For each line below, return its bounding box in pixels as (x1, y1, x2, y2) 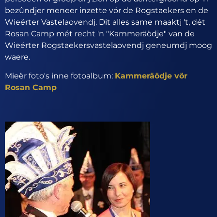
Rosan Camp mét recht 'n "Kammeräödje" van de (5, 29, 195, 39)
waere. (5, 52, 30, 62)
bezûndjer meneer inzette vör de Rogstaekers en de (5, 6, 208, 15)
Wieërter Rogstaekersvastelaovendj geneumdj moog (5, 41, 212, 50)
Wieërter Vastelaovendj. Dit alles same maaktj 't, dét (5, 17, 205, 27)
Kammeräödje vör (115, 71, 187, 80)
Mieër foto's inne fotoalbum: (5, 71, 115, 80)
